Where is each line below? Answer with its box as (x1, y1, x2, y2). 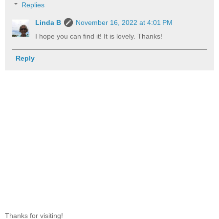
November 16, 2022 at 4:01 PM (76, 19, 173, 27)
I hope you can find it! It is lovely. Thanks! (35, 32, 163, 41)
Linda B (35, 19, 62, 27)
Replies (22, 1, 45, 9)
